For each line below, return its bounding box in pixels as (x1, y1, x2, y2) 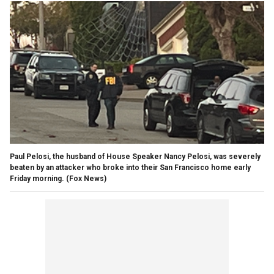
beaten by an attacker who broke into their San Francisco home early (10, 163, 251, 172)
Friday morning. (10, 174, 64, 183)
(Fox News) (66, 174, 106, 183)
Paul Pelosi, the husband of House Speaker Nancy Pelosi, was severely (10, 152, 261, 161)
